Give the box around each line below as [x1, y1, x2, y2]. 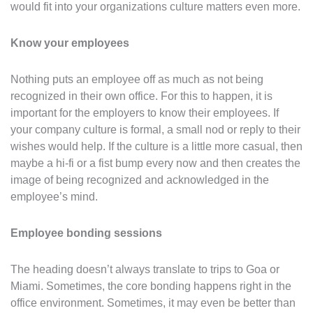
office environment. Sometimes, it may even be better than [10, 297, 296, 309]
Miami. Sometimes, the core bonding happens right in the [10, 280, 291, 292]
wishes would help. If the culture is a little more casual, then [10, 140, 303, 152]
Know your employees [10, 37, 129, 49]
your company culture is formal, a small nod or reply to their [10, 124, 300, 136]
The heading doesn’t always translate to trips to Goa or [10, 263, 279, 275]
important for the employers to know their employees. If [10, 107, 279, 119]
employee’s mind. [10, 191, 98, 203]
